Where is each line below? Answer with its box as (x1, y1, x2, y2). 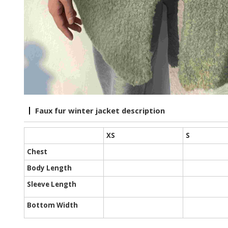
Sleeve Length (26, 180, 76, 189)
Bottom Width (26, 201, 78, 210)
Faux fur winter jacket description (35, 105, 165, 116)
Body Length (26, 163, 72, 173)
